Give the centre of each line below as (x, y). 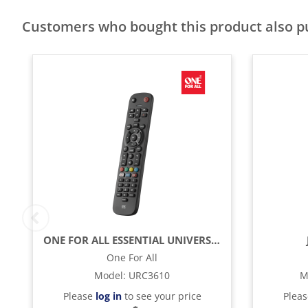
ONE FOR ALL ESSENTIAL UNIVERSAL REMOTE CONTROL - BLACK (216, 240)
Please (79, 296)
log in (108, 296)
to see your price (161, 296)
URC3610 (149, 275)
